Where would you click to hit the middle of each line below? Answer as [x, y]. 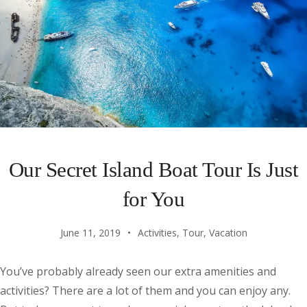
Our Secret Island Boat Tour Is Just [153, 170]
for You [153, 199]
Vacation [228, 233]
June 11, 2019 [90, 233]
